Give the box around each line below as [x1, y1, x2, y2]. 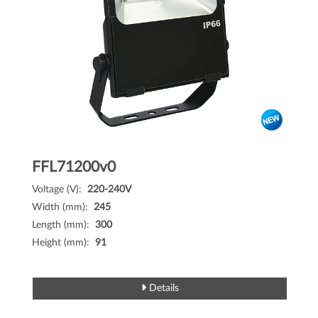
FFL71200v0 [32, 160, 116, 175]
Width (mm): [32, 202, 94, 212]
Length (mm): [32, 220, 95, 230]
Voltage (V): [32, 185, 87, 194]
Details [146, 283, 179, 293]
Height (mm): [32, 238, 95, 248]
